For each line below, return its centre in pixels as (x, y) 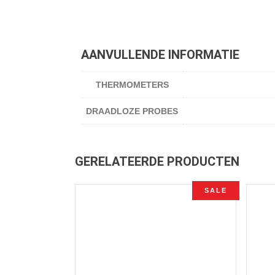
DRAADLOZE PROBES (132, 111)
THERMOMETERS (132, 84)
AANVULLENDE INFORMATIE (160, 54)
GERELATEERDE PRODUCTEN (157, 162)
